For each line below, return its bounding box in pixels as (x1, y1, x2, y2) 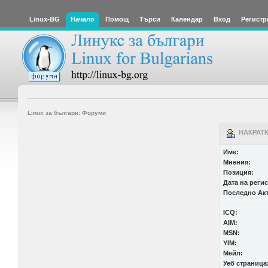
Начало (71, 16, 95, 23)
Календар (171, 16, 203, 23)
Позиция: (223, 169, 254, 176)
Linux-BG (29, 16, 60, 23)
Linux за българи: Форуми (27, 109, 106, 116)
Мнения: (223, 159, 251, 166)
